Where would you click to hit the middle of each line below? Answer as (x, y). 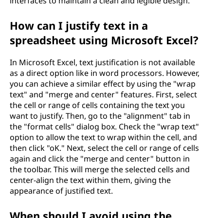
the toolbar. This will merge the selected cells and (100, 169)
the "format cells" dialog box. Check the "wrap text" (104, 126)
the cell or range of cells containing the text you (97, 105)
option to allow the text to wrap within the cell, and (103, 137)
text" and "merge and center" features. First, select (103, 94)
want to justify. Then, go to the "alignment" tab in (100, 116)
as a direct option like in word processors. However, (105, 73)
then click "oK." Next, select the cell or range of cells (104, 148)
